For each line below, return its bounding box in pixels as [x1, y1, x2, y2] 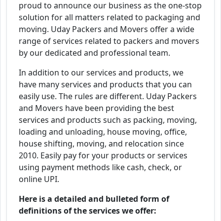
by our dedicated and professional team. [19, 47, 170, 59]
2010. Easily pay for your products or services [19, 150, 187, 161]
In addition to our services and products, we [19, 67, 184, 78]
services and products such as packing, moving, [19, 114, 197, 126]
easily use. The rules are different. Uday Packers [19, 91, 197, 102]
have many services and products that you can [19, 79, 192, 90]
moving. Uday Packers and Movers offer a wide [19, 24, 194, 35]
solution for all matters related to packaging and [19, 12, 200, 23]
